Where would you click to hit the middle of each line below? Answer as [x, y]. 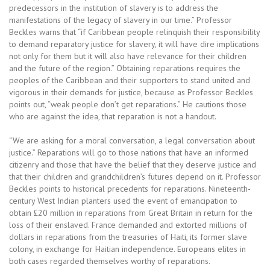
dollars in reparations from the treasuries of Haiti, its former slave [128, 237]
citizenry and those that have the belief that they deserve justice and [133, 165]
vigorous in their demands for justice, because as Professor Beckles [131, 92]
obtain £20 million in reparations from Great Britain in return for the [131, 213]
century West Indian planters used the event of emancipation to [123, 201]
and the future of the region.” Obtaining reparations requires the [125, 68]
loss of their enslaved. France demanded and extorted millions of [128, 225]
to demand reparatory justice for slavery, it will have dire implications [134, 44]
